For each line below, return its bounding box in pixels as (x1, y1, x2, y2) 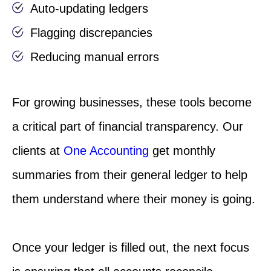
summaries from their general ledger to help (12, 168, 247, 182)
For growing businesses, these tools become (12, 96, 252, 109)
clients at (12, 144, 64, 158)
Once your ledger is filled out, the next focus (12, 241, 249, 255)
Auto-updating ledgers (30, 2, 148, 16)
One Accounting (64, 144, 149, 158)
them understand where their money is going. (12, 192, 255, 206)
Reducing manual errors (30, 50, 159, 64)
